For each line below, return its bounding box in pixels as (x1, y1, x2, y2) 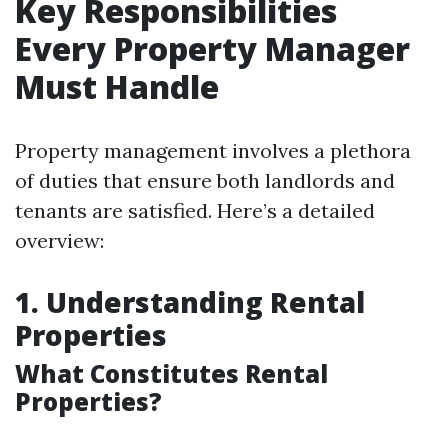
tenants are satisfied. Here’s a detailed (15, 198, 375, 223)
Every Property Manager (15, 27, 410, 70)
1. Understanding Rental (15, 283, 365, 321)
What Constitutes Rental (15, 357, 328, 390)
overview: (15, 228, 104, 253)
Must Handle (15, 65, 219, 108)
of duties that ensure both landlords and (15, 168, 395, 193)
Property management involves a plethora (15, 138, 411, 163)
